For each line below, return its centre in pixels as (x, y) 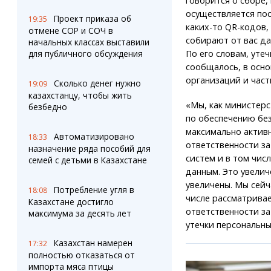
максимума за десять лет (80, 213)
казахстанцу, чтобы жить (80, 95)
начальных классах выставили (89, 42)
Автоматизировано (94, 136)
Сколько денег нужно (97, 83)
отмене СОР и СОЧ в (70, 31)
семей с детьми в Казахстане (87, 160)
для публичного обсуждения (85, 54)
